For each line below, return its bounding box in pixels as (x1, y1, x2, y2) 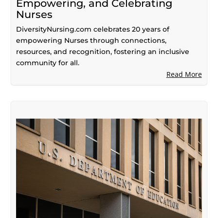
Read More (166, 69, 202, 79)
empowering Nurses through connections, (16, 36, 167, 45)
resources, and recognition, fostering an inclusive (16, 47, 190, 56)
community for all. (16, 58, 80, 67)
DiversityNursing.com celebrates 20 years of (16, 24, 170, 34)
